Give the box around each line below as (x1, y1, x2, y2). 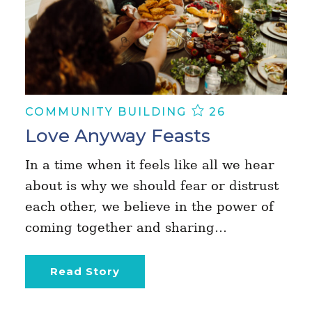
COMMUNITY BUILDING (24, 105, 191, 119)
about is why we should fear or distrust (24, 178, 279, 194)
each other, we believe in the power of (24, 199, 274, 214)
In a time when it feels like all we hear (24, 157, 274, 173)
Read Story (49, 265, 120, 279)
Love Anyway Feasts (24, 125, 210, 148)
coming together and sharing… (24, 220, 227, 235)
